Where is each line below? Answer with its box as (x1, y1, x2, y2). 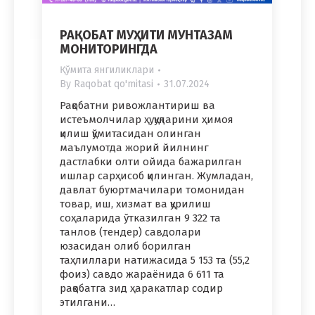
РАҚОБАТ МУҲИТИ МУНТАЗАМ (60, 27, 233, 44)
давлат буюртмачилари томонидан (60, 184, 245, 197)
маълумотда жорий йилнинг (60, 141, 209, 155)
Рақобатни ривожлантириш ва (60, 99, 215, 112)
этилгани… (60, 296, 115, 309)
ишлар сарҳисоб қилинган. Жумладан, (60, 169, 253, 183)
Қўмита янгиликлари (60, 64, 154, 77)
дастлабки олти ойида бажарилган (60, 155, 242, 169)
